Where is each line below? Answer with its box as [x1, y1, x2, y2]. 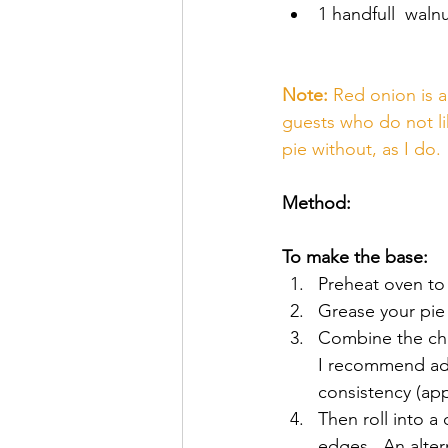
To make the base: [282, 246, 428, 268]
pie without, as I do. [282, 138, 446, 160]
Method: [282, 192, 351, 214]
